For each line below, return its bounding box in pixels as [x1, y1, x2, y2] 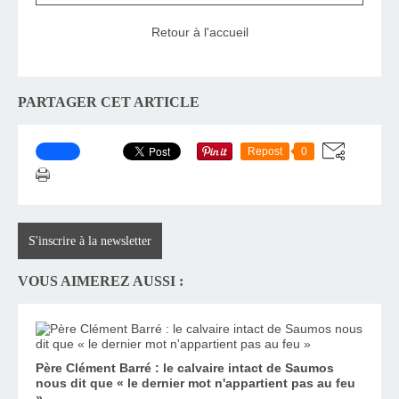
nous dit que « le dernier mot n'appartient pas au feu [36, 375, 355, 390]
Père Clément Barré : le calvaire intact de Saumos [36, 360, 334, 375]
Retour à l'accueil [151, 25, 248, 40]
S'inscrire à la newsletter [28, 233, 151, 248]
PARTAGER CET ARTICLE [18, 94, 199, 111]
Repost [248, 144, 282, 158]
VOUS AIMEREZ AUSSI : [18, 273, 183, 290]
